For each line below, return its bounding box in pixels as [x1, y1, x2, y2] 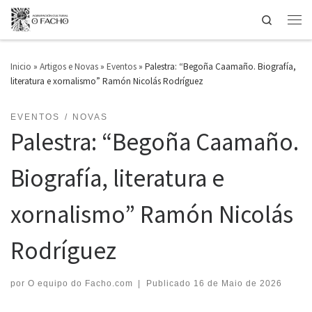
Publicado [146, 279, 194, 288]
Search [273, 12, 302, 25]
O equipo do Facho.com [28, 279, 133, 288]
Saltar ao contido [19, 13, 90, 26]
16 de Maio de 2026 [193, 279, 282, 288]
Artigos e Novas [40, 60, 98, 72]
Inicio [10, 60, 31, 72]
